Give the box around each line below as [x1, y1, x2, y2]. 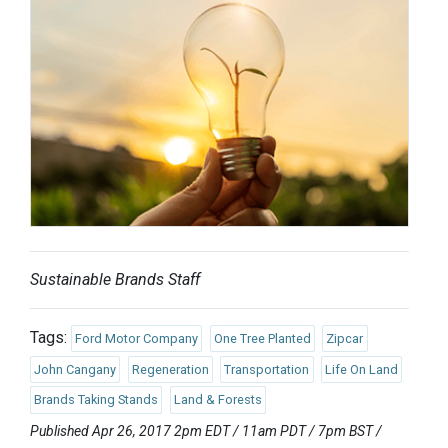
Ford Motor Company [75, 331, 199, 347]
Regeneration [131, 361, 209, 377]
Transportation [224, 361, 310, 377]
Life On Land [324, 361, 398, 377]
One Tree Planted [213, 331, 311, 347]
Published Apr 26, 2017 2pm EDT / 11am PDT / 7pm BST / [30, 422, 382, 439]
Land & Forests [173, 392, 262, 408]
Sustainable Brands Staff [30, 270, 200, 290]
